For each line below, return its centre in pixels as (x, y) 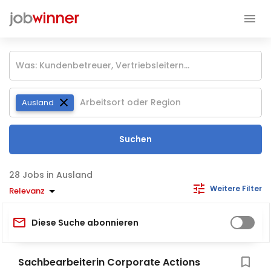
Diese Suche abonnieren (85, 222)
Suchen (135, 139)
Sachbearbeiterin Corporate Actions (109, 262)
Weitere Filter (236, 188)
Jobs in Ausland (57, 175)
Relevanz (27, 191)
